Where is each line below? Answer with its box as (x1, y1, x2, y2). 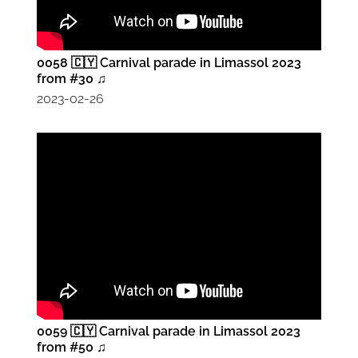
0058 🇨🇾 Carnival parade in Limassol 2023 (37, 54, 301, 70)
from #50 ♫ (37, 340, 106, 356)
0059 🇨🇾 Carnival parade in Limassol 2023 (37, 324, 300, 340)
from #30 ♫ (37, 70, 106, 86)
